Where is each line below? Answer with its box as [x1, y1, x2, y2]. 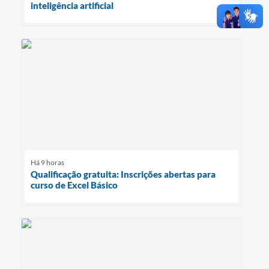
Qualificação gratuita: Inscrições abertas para [31, 168, 216, 180]
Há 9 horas [31, 157, 64, 167]
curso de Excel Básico [31, 179, 118, 190]
